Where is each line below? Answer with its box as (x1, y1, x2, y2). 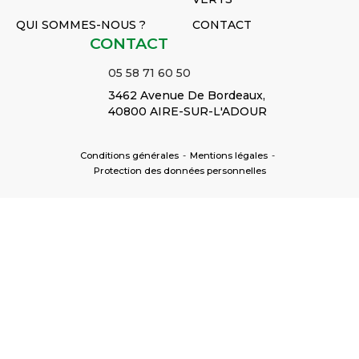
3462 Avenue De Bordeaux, (107, 88, 265, 103)
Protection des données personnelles (93, 165, 266, 177)
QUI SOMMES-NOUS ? (16, 18, 146, 33)
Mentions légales (190, 150, 268, 162)
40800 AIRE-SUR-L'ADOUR (107, 104, 267, 119)
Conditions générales (80, 150, 179, 162)
